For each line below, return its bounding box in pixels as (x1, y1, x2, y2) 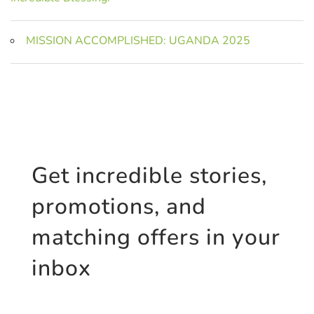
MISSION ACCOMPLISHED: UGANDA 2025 (26, 32, 250, 48)
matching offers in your (31, 221, 280, 252)
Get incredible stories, (31, 160, 267, 191)
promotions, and (31, 191, 206, 221)
